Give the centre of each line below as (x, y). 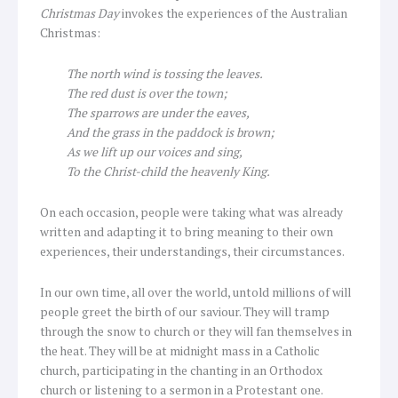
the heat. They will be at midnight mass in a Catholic (180, 350)
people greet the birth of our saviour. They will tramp (185, 311)
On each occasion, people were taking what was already (191, 212)
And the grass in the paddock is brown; (171, 132)
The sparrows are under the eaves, (158, 112)
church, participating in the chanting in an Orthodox (181, 370)
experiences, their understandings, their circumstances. (192, 251)
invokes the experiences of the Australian (235, 14)
